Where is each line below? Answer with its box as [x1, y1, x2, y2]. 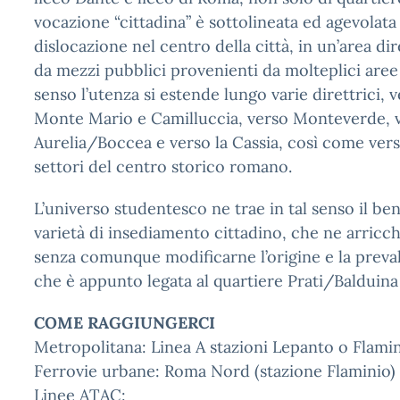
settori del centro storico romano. [34, 156, 292, 177]
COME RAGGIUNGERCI [34, 312, 215, 333]
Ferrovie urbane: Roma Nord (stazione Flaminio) [34, 361, 396, 381]
